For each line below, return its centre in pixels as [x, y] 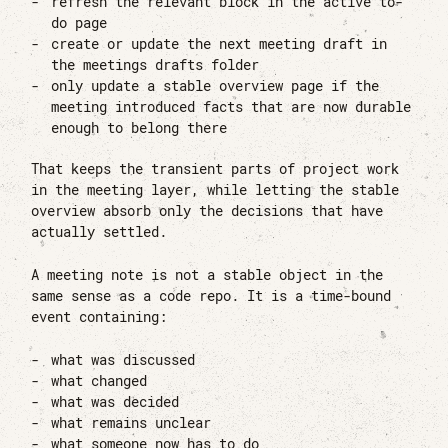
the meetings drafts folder [155, 65]
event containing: [99, 316]
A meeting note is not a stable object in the [207, 274]
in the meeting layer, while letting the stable [215, 190]
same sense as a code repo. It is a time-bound [211, 295]
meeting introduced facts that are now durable [231, 107]
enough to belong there [139, 128]
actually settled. [99, 232]
